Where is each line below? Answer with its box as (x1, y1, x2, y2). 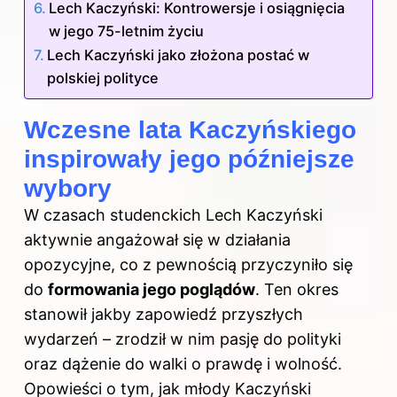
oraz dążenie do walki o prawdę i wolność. (24, 354, 342, 373)
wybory (24, 174, 112, 202)
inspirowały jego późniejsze (24, 144, 354, 173)
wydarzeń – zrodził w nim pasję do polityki (24, 329, 341, 348)
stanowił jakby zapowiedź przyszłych (24, 304, 303, 323)
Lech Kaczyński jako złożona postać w (47, 45, 310, 64)
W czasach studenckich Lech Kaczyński (24, 205, 323, 224)
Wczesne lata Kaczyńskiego (24, 115, 356, 144)
